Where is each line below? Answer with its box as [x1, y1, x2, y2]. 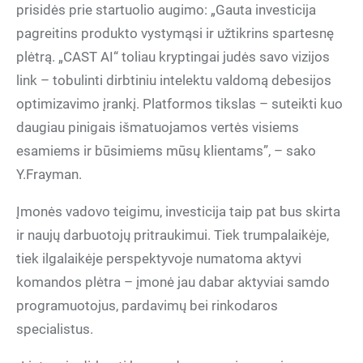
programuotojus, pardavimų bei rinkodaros [16, 297, 278, 314]
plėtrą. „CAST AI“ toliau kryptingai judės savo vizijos [16, 49, 330, 65]
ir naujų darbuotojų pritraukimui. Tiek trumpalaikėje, [16, 227, 329, 243]
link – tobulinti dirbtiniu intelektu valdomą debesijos [16, 72, 331, 88]
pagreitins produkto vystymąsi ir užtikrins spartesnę [16, 25, 334, 41]
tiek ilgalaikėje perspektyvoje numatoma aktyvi [16, 250, 301, 267]
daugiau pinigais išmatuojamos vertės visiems [16, 119, 299, 135]
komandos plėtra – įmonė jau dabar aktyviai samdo [16, 274, 330, 290]
